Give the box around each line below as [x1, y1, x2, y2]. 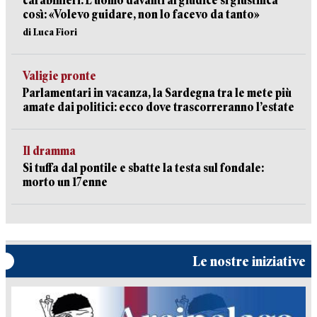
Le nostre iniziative [192, 253, 306, 270]
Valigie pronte [23, 69, 96, 83]
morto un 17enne [23, 175, 108, 189]
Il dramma [23, 144, 76, 158]
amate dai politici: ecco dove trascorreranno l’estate [23, 100, 294, 114]
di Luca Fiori [23, 26, 77, 38]
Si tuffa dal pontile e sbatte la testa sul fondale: [23, 161, 264, 175]
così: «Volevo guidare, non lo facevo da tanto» [23, 8, 260, 21]
